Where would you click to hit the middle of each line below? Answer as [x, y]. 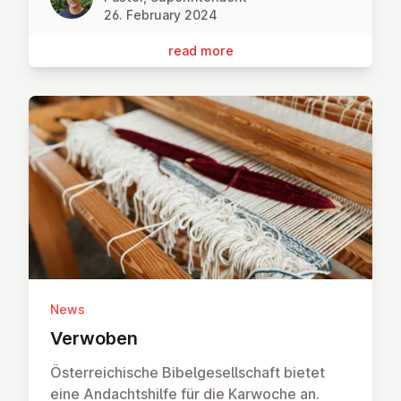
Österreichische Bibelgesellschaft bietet [188, 372]
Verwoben [94, 338]
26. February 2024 [161, 15]
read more [200, 51]
